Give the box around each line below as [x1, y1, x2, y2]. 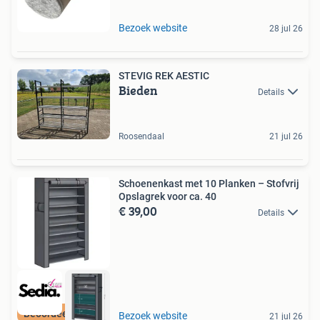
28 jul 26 [269, 24, 303, 34]
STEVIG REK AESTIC [119, 70, 209, 82]
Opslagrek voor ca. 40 [119, 190, 216, 202]
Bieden [119, 81, 158, 101]
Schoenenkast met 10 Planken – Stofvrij [119, 177, 299, 189]
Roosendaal [119, 131, 164, 141]
